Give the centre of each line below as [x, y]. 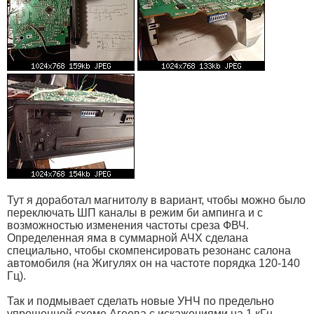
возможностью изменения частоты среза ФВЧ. [128, 226]
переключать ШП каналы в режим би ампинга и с [135, 213]
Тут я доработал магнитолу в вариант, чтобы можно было [156, 200]
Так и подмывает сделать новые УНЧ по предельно [141, 301]
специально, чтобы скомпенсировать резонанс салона [149, 251]
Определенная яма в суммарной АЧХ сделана [128, 238]
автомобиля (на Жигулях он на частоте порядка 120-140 [153, 264]
